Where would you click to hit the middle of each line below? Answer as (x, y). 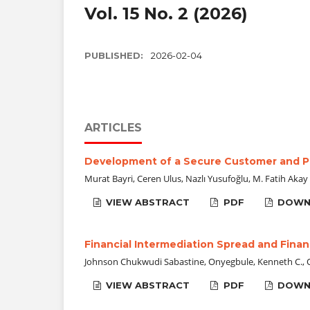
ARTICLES (113, 128)
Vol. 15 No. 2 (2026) (166, 14)
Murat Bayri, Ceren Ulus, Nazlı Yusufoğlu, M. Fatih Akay (196, 179)
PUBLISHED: (115, 56)
